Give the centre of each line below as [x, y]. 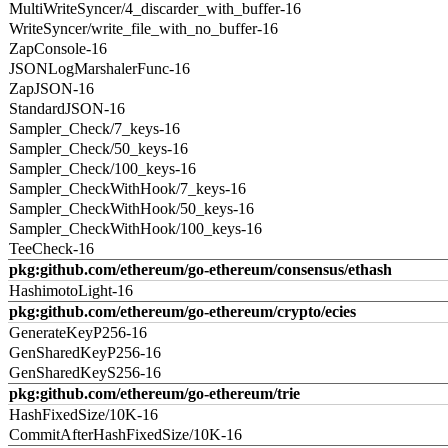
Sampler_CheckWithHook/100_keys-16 [135, 228]
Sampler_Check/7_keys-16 [94, 128]
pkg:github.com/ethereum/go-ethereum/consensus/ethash [200, 269]
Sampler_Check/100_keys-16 [102, 168]
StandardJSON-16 [67, 108]
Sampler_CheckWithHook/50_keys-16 [131, 208]
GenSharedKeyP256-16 [85, 352]
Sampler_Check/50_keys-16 [98, 148]
